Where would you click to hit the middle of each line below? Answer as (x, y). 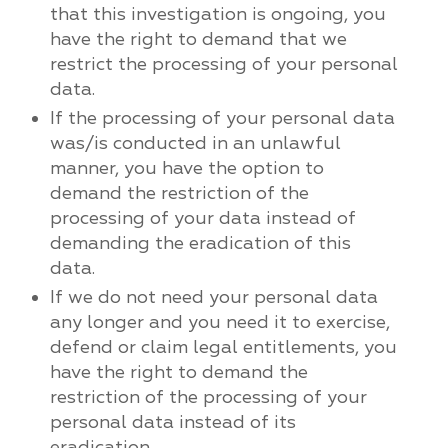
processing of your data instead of (202, 218)
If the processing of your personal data (222, 118)
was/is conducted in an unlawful (195, 143)
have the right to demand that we (198, 39)
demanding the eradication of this (200, 243)
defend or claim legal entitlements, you (223, 347)
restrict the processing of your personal (223, 64)
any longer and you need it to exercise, (219, 322)
